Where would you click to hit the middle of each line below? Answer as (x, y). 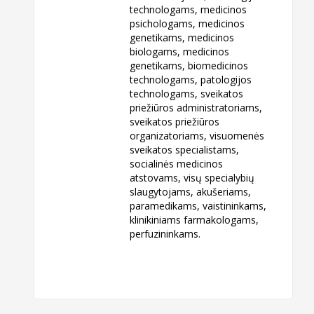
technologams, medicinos (189, 9)
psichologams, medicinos (187, 23)
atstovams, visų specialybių (192, 177)
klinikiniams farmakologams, (194, 219)
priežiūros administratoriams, (196, 107)
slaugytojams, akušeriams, (191, 191)
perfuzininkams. (165, 233)
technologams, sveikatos (187, 93)
